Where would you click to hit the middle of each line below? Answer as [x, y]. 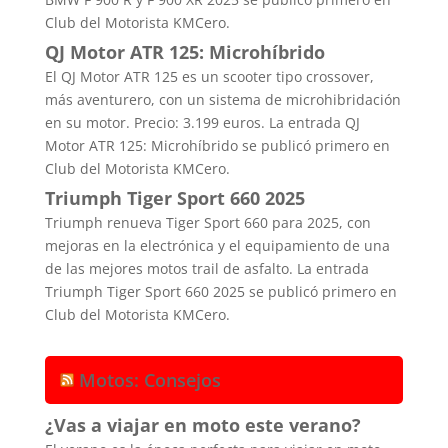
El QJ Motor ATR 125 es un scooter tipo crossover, [209, 77]
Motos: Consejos [149, 380]
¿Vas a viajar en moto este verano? [202, 425]
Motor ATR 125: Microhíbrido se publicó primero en [217, 146]
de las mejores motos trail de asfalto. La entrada [206, 269]
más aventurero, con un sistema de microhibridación [222, 100]
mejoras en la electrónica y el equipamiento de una [217, 246]
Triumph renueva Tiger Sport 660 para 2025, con [207, 223]
